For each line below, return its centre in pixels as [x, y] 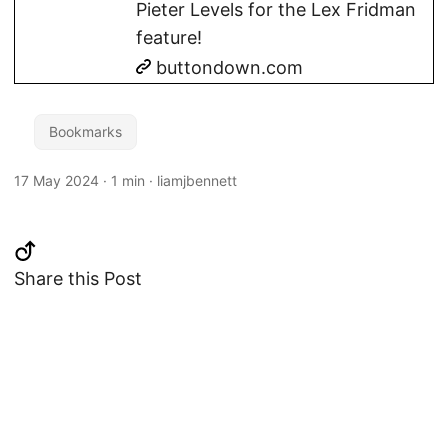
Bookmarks [85, 131]
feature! [169, 37]
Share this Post [78, 278]
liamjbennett [197, 180]
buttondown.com [227, 67]
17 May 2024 [56, 180]
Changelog [224, 430]
